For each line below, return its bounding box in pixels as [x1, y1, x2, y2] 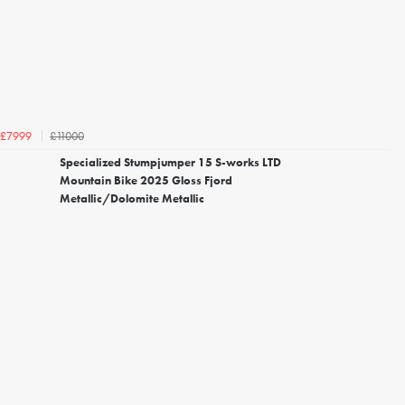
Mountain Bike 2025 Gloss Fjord [60, 173, 232, 189]
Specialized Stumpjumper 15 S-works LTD [60, 155, 281, 171]
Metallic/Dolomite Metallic [60, 191, 204, 207]
